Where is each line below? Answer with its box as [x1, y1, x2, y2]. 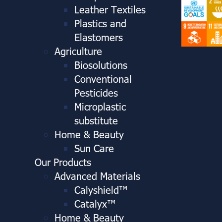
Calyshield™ [74, 182, 128, 196]
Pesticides [74, 85, 118, 99]
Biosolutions [74, 57, 127, 71]
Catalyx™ [74, 196, 116, 210]
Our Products [35, 155, 91, 168]
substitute [74, 113, 118, 126]
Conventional [74, 71, 132, 85]
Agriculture [55, 44, 102, 57]
